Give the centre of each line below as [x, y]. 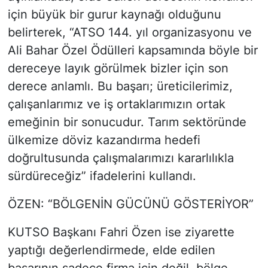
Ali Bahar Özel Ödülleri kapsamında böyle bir [133, 50]
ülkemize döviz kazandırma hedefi [104, 140]
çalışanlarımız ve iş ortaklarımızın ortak [116, 104]
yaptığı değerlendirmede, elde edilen [111, 250]
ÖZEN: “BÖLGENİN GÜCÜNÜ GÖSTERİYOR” [130, 204]
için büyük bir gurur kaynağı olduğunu [114, 14]
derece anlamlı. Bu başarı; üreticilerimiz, [120, 86]
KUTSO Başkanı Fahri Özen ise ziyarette [121, 232]
